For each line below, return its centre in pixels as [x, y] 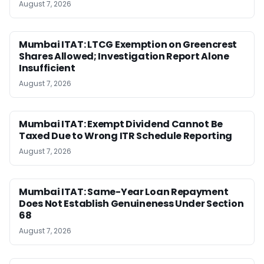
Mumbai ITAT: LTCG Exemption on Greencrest [128, 45]
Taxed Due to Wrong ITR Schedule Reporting [126, 136]
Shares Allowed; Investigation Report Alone [124, 57]
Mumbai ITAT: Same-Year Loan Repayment [124, 192]
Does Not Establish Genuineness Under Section [131, 204]
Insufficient [47, 68]
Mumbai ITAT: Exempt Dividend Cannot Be [121, 124]
